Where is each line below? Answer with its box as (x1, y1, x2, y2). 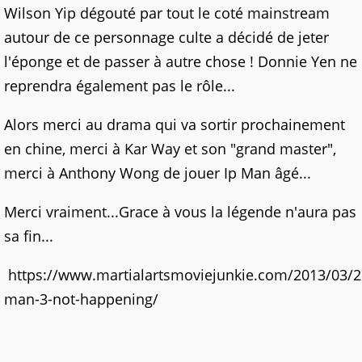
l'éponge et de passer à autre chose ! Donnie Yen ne (4, 52, 357, 71)
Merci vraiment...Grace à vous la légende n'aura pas (4, 202, 356, 221)
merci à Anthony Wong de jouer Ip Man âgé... (4, 163, 311, 183)
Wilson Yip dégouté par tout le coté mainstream (4, 3, 330, 23)
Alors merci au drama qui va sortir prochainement (4, 115, 345, 134)
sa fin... (4, 226, 53, 246)
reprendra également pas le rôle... (4, 76, 235, 95)
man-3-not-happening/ (4, 289, 158, 309)
